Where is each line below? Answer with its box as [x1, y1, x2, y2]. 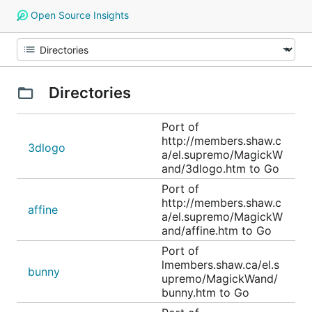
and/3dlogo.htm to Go [162, 162, 279, 175]
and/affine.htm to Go [162, 224, 272, 237]
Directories [45, 84, 134, 102]
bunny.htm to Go [162, 286, 249, 299]
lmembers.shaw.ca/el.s [162, 258, 279, 272]
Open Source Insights [27, 9, 129, 21]
